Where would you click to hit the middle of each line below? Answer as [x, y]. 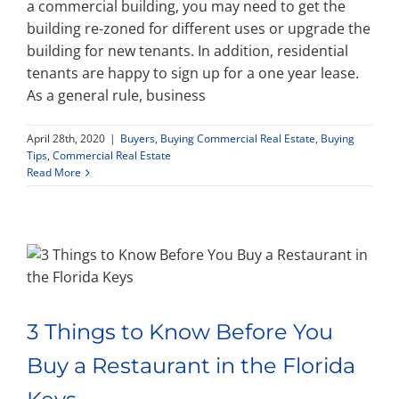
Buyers [138, 138]
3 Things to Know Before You [180, 332]
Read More [54, 172]
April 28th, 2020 [66, 138]
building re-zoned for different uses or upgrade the [199, 28]
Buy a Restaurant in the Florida [191, 366]
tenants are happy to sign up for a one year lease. [193, 73]
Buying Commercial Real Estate [238, 138]
